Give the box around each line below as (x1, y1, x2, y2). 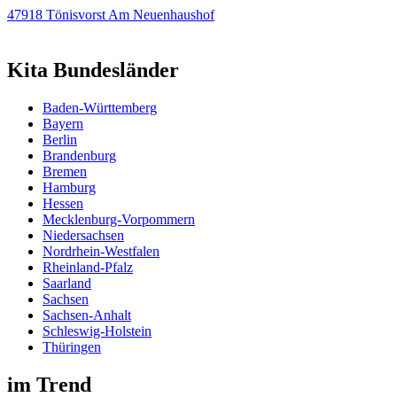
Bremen (43, 163, 87, 179)
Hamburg (43, 179, 96, 195)
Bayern (43, 115, 83, 131)
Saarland (43, 275, 91, 291)
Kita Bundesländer (7, 58, 179, 82)
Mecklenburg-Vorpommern (43, 211, 195, 227)
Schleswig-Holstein (43, 323, 152, 339)
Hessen (43, 195, 83, 211)
